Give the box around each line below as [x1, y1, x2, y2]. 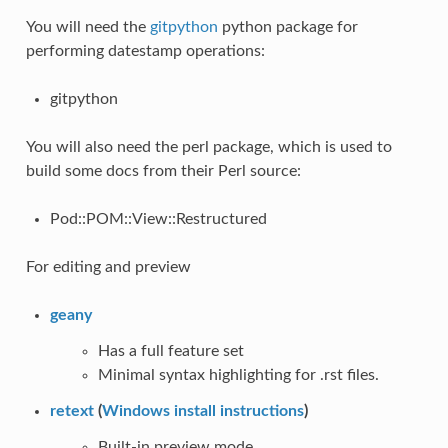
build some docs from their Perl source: [25, 162, 301, 179]
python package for [217, 18, 358, 35]
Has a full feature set [97, 342, 244, 359]
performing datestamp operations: [25, 42, 265, 59]
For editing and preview [25, 258, 191, 275]
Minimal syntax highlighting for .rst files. [97, 366, 379, 383]
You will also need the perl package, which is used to [25, 138, 392, 155]
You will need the [25, 18, 150, 35]
